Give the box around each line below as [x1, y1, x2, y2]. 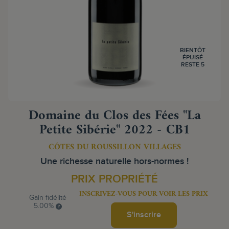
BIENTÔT [180, 46, 206, 54]
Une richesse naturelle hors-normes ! [40, 156, 189, 167]
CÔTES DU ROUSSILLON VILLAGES [48, 140, 181, 154]
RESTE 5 [181, 60, 205, 68]
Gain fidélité [29, 194, 66, 202]
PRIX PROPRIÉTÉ [71, 172, 158, 186]
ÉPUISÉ [182, 53, 203, 61]
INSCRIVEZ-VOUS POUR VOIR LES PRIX [79, 188, 208, 200]
